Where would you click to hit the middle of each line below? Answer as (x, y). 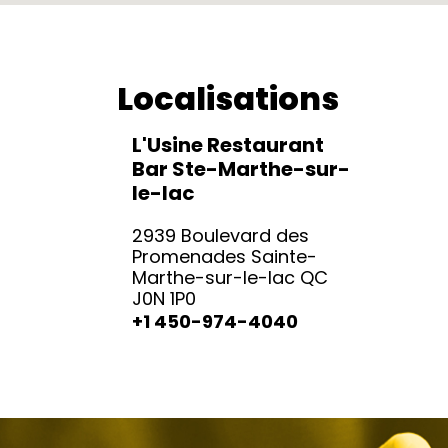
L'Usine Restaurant (228, 145)
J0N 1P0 (164, 298)
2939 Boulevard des (220, 235)
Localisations (228, 98)
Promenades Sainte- (224, 256)
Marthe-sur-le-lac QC (230, 277)
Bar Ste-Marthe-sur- (241, 169)
